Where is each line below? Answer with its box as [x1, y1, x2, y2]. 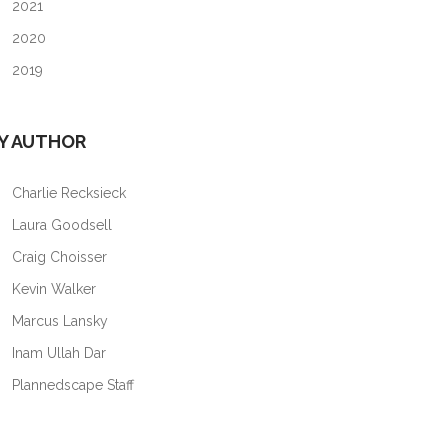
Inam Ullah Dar [8, 345, 106, 361]
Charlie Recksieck [8, 185, 126, 201]
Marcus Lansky [8, 313, 108, 329]
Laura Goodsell [8, 217, 112, 233]
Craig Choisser [8, 249, 107, 265]
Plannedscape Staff [8, 377, 134, 393]
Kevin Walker [8, 281, 96, 297]
